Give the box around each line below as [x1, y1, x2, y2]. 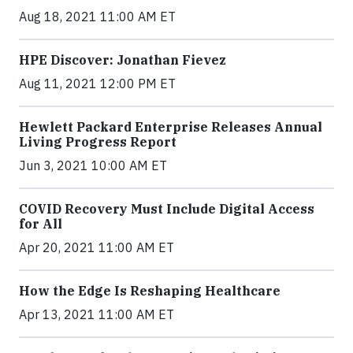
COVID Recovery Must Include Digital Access [19, 201, 314, 217]
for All [19, 216, 62, 232]
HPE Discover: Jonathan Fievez [19, 52, 226, 68]
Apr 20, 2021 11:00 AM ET [19, 240, 174, 255]
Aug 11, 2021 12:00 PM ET [19, 76, 176, 91]
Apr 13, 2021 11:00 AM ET [19, 307, 174, 322]
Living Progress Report [19, 134, 176, 150]
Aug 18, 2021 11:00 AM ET [19, 9, 176, 24]
